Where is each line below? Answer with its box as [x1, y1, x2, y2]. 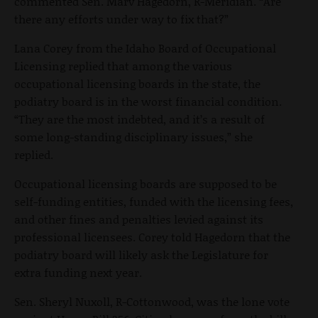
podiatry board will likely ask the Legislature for [14, 246, 268, 263]
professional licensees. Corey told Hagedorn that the [14, 229, 290, 246]
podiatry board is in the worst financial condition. [14, 93, 282, 110]
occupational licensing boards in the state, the [14, 75, 261, 92]
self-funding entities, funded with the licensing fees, [14, 193, 293, 210]
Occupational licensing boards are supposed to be [14, 175, 277, 192]
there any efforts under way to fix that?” [14, 11, 229, 28]
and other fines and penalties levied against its [14, 211, 263, 228]
